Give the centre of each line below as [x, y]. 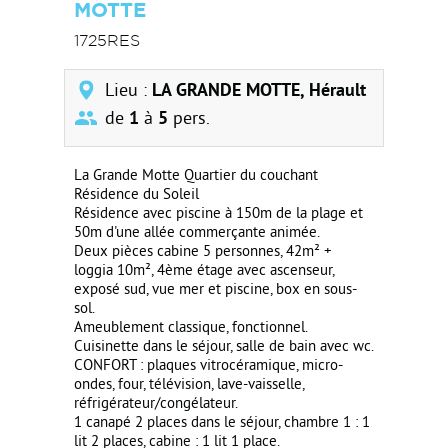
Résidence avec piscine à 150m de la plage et [218, 214]
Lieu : [128, 91]
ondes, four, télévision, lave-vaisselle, [189, 385]
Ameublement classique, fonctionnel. [191, 328]
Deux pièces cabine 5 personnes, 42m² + [203, 252]
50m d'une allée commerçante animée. [197, 233]
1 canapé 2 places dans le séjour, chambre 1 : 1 [222, 423]
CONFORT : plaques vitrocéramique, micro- [208, 366]
